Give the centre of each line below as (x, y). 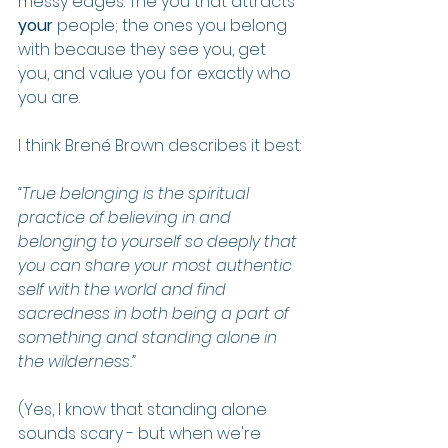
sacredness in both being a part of (155, 313)
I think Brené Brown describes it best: (159, 145)
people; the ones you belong (172, 25)
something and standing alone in (149, 337)
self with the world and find (124, 289)
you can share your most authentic (157, 265)
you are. (49, 97)
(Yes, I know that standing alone (144, 409)
